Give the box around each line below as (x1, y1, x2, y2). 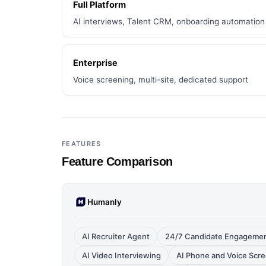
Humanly (87, 197, 122, 207)
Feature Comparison (62, 155, 173, 168)
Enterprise (73, 58, 118, 68)
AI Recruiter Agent (82, 232, 150, 241)
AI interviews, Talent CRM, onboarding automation (73, 17, 265, 26)
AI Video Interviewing (82, 251, 161, 260)
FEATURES (62, 140, 102, 148)
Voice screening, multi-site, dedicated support (73, 75, 248, 84)
